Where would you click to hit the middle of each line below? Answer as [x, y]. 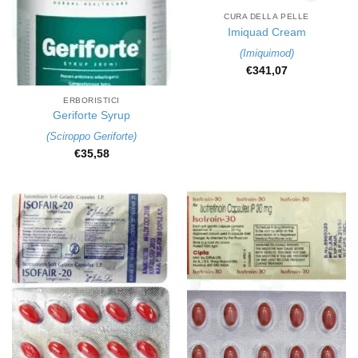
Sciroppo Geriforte [91, 137]
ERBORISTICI [91, 100]
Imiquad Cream [267, 32]
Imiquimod [267, 54]
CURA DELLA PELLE [267, 17]
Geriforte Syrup [91, 116]
